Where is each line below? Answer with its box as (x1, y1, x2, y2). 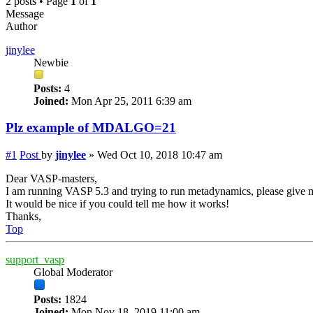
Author (6, 20, 37, 32)
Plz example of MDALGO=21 (6, 120, 176, 136)
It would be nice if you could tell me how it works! (6, 198, 229, 210)
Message (6, 7, 44, 20)
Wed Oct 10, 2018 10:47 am (97, 149, 222, 161)
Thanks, (6, 210, 41, 223)
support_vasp (6, 254, 64, 266)
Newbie (34, 56, 68, 68)
